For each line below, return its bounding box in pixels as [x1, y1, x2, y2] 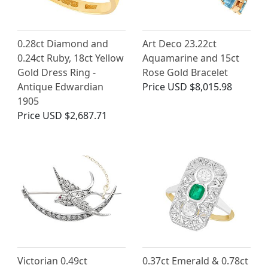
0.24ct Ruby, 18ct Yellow [17, 51, 124, 65]
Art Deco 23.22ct [142, 37, 217, 51]
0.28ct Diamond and [17, 37, 108, 51]
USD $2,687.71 [42, 109, 107, 123]
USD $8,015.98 [167, 80, 232, 94]
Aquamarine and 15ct [142, 51, 239, 65]
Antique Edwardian [17, 80, 103, 94]
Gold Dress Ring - [17, 66, 96, 80]
